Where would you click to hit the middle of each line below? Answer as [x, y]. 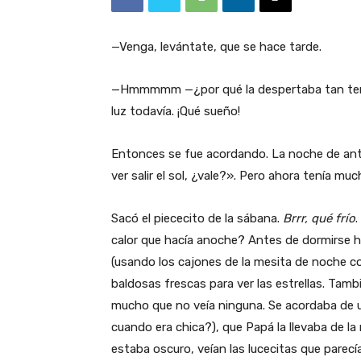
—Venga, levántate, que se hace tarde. [216, 46]
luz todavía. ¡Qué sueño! [176, 111]
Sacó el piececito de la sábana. [197, 218]
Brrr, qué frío [319, 218]
